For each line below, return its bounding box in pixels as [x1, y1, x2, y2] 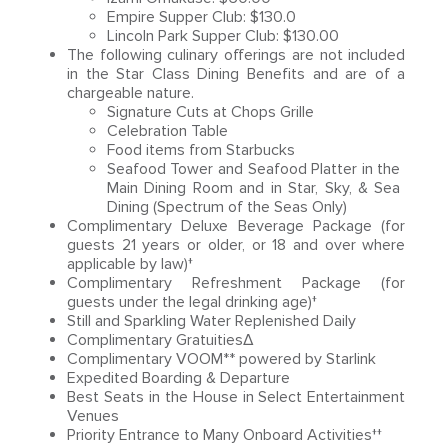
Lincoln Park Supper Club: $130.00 [106, 26, 339, 46]
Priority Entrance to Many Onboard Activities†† [66, 425, 382, 445]
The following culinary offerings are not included [66, 45, 406, 65]
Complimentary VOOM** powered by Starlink [66, 349, 376, 369]
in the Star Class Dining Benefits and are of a [66, 64, 406, 84]
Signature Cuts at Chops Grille [106, 102, 314, 122]
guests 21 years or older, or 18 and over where [66, 235, 406, 255]
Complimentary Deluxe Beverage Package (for [66, 216, 406, 236]
